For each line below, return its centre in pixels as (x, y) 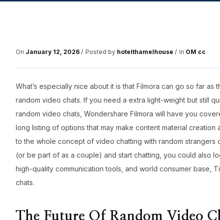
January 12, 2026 (53, 52)
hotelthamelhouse (145, 52)
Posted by (101, 52)
